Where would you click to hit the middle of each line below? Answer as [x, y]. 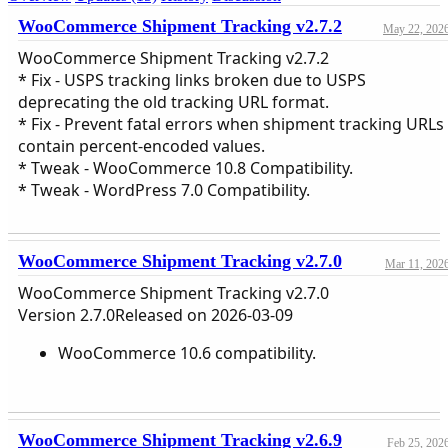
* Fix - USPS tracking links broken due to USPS [192, 80]
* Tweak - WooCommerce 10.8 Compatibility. [185, 168]
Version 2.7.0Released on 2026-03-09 [155, 315]
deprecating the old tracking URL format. [173, 102]
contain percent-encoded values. [141, 146]
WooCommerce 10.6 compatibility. [187, 353]
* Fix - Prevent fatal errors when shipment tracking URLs [231, 124]
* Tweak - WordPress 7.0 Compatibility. [164, 190]
